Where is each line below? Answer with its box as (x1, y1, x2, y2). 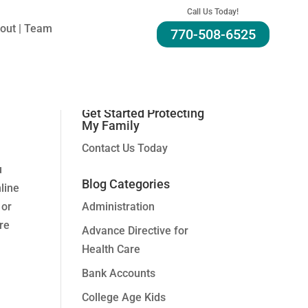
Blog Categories (82, 177, 170, 191)
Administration (82, 200, 155, 213)
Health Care (82, 243, 141, 256)
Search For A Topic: (82, 38, 189, 53)
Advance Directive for (82, 224, 189, 237)
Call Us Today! (187, 7, 239, 16)
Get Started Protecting (82, 106, 205, 120)
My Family (82, 118, 140, 133)
